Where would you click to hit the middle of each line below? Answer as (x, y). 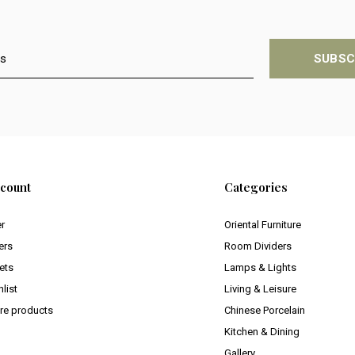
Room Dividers (258, 246)
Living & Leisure (260, 289)
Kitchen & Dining (261, 332)
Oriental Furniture (262, 225)
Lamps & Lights (260, 268)
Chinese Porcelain (264, 311)
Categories (256, 187)
